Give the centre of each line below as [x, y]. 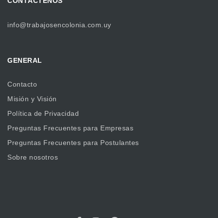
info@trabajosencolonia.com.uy [59, 25]
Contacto [22, 84]
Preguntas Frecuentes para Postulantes [73, 143]
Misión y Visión [32, 99]
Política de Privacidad [43, 114]
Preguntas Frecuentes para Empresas [70, 128]
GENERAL [25, 60]
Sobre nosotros [33, 157]
